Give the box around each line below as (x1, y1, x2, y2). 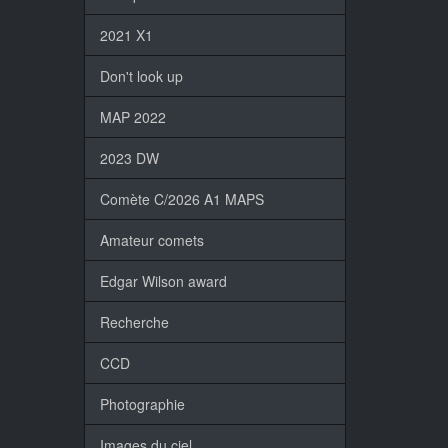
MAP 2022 (99, 107, 166, 127)
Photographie (99, 394, 185, 414)
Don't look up (99, 66, 183, 86)
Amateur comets (99, 230, 204, 250)
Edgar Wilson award (99, 271, 227, 291)
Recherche (99, 312, 169, 332)
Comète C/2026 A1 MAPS (99, 189, 264, 209)
